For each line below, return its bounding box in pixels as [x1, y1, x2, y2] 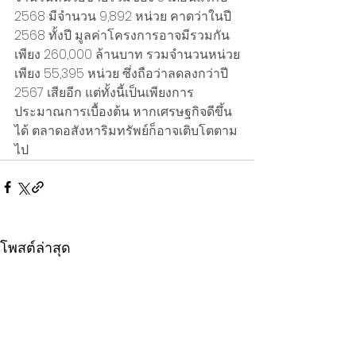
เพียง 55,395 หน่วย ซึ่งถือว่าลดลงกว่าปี [14, 64, 231, 83]
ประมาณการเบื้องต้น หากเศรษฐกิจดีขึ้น [14, 103, 232, 122]
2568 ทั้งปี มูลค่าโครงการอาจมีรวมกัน [14, 26, 230, 45]
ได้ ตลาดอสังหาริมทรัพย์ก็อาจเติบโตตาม [14, 122, 238, 141]
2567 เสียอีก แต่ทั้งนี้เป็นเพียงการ [14, 83, 194, 103]
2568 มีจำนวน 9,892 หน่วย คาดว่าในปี [14, 7, 234, 26]
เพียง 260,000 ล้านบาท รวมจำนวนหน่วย [14, 45, 240, 64]
